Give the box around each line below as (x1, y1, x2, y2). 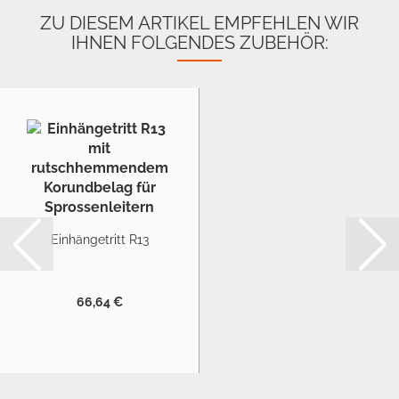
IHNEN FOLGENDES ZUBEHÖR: (70, 32, 329, 53)
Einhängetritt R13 (50, 232, 149, 247)
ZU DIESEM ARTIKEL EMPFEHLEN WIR (40, 12, 359, 34)
